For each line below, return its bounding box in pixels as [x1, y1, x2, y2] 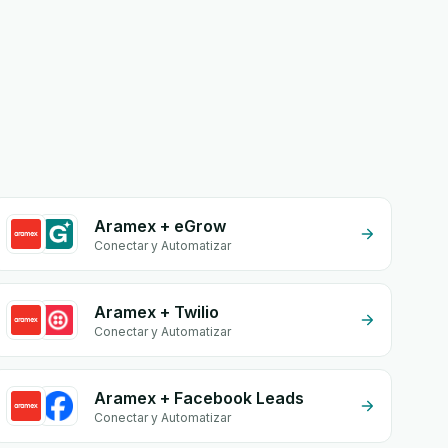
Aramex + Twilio [94, 302, 220, 322]
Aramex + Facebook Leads [94, 388, 305, 408]
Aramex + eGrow [94, 216, 227, 236]
